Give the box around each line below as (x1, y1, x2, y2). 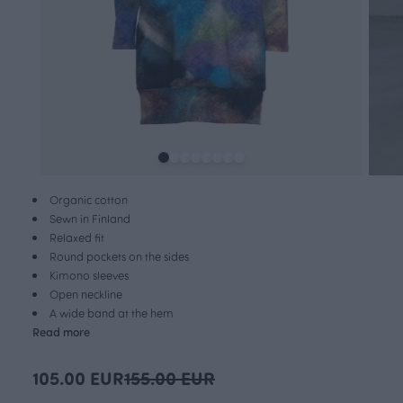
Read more (32, 324, 90, 340)
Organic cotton (49, 192, 128, 208)
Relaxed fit (49, 229, 104, 246)
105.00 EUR (32, 365, 124, 390)
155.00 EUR (124, 365, 215, 390)
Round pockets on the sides (49, 248, 189, 264)
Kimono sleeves (49, 267, 129, 283)
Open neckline (49, 286, 122, 302)
